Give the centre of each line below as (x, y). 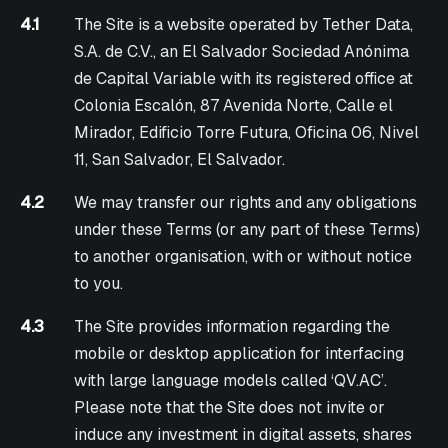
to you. (99, 284)
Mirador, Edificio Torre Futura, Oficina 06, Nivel (247, 133)
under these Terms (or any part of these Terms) (247, 230)
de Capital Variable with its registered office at (244, 79)
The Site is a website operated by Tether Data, (244, 25)
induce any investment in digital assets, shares (243, 435)
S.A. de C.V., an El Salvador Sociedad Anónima (242, 52)
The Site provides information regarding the (232, 327)
